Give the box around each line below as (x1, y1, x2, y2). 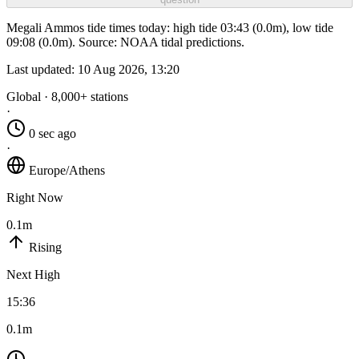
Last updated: (6, 63, 78, 77)
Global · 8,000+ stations (6, 90, 128, 104)
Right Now (6, 191, 63, 205)
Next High (6, 268, 60, 282)
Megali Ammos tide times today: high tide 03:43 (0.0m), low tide (6, 21, 333, 35)
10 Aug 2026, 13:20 (78, 63, 179, 77)
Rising (29, 240, 62, 255)
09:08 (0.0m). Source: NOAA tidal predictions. (6, 35, 244, 50)
